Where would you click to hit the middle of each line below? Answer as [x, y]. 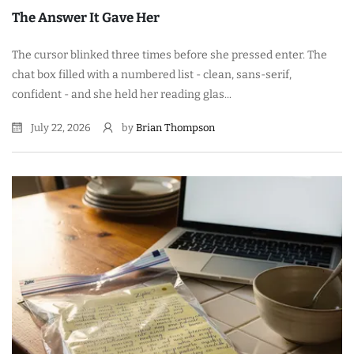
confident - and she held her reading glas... [122, 94]
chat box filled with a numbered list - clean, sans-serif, [152, 74]
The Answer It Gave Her [86, 17]
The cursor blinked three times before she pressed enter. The [169, 55]
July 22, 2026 [60, 127]
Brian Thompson [175, 127]
